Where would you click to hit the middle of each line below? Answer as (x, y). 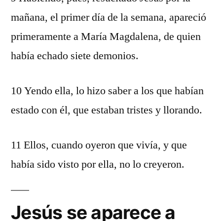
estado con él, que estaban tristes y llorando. (107, 110)
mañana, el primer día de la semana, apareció (109, 17)
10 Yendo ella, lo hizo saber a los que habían (107, 91)
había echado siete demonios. (75, 56)
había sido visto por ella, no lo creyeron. (98, 164)
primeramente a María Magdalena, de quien (106, 37)
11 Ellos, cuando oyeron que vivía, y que (99, 145)
